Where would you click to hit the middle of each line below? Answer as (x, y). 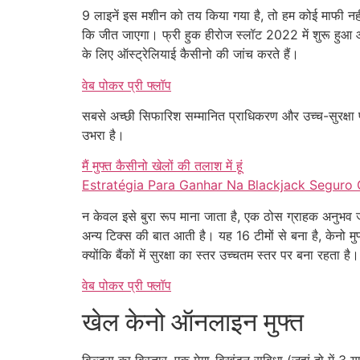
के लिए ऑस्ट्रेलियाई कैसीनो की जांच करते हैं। (190, 54)
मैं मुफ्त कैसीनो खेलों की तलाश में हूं (162, 166)
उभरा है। (103, 135)
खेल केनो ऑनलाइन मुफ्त (193, 321)
